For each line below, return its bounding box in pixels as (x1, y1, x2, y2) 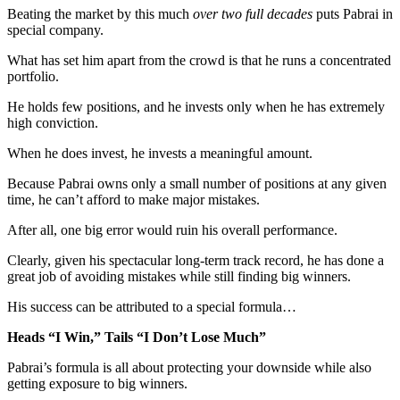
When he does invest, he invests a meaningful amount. (7, 145, 312, 161)
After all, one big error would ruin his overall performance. (7, 221, 337, 237)
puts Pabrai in (312, 5, 393, 21)
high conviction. (7, 114, 98, 130)
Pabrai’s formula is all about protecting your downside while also (7, 359, 371, 375)
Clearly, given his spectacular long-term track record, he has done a (7, 252, 384, 268)
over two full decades (193, 5, 312, 21)
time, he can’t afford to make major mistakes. (7, 191, 260, 207)
